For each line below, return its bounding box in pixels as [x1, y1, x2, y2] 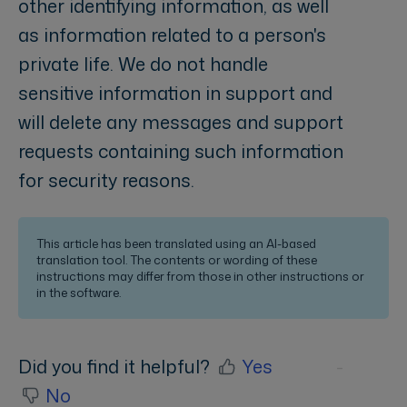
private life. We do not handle [18, 51, 268, 77]
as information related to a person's [18, 22, 326, 48]
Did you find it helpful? [18, 353, 210, 380]
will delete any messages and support [18, 109, 343, 135]
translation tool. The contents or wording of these [36, 252, 317, 269]
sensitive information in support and [18, 80, 333, 106]
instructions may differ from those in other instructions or [36, 268, 364, 285]
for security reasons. [18, 167, 194, 194]
